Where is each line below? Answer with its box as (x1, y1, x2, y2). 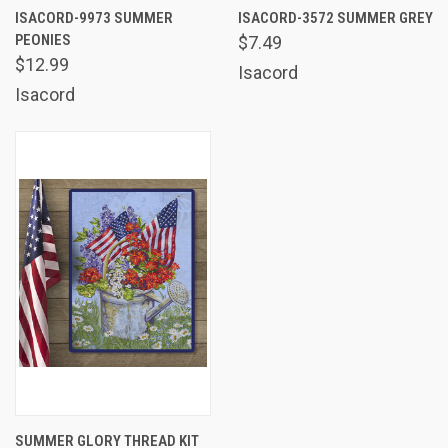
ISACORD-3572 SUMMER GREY (237, 8, 433, 27)
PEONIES (15, 30, 71, 49)
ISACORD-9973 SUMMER (15, 8, 173, 27)
